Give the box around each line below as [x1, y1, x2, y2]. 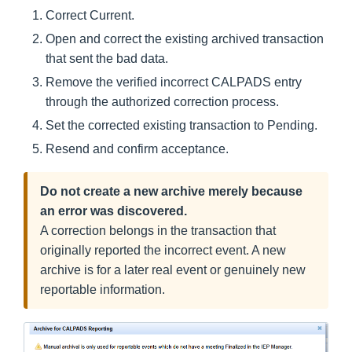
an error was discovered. [40, 204, 187, 218]
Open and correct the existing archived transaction [46, 32, 324, 46]
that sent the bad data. [46, 52, 168, 66]
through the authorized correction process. [46, 95, 279, 109]
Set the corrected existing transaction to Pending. [46, 119, 317, 133]
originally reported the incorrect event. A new [40, 244, 286, 258]
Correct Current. [46, 9, 134, 23]
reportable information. [40, 283, 165, 297]
